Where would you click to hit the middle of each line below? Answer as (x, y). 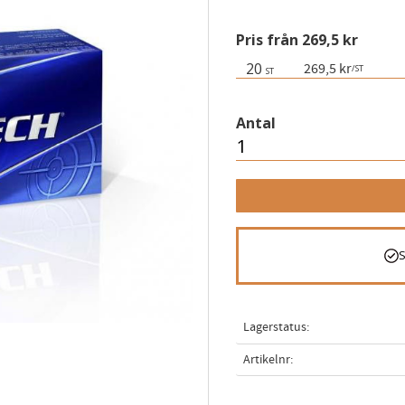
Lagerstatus (274, 326)
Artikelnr (266, 359)
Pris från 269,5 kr (297, 40)
